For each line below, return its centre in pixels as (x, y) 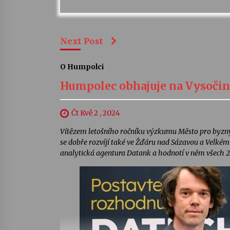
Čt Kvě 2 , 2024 (96, 113)
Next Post (82, 41)
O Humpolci (82, 67)
